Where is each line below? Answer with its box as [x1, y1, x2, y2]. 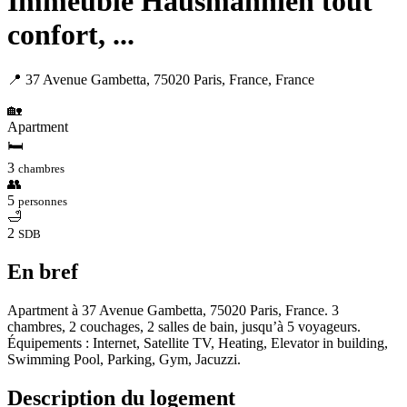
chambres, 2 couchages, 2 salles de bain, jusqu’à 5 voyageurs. [7, 318, 361, 334]
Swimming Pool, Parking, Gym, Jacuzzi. [7, 351, 241, 367]
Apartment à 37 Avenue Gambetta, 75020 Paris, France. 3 [7, 302, 339, 318]
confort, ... [7, 18, 134, 52]
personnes [18, 194, 67, 208]
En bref [7, 259, 78, 283]
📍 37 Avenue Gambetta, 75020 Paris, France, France [7, 71, 314, 87]
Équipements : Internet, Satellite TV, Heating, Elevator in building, [7, 334, 388, 351]
